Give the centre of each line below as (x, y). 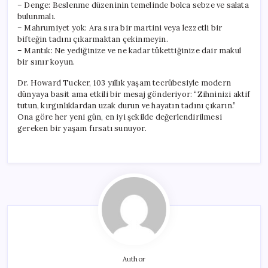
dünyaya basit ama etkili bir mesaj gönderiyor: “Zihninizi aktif (134, 94)
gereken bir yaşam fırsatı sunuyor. (82, 128)
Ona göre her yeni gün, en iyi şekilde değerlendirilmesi (120, 117)
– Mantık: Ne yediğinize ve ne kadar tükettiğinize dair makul (129, 50)
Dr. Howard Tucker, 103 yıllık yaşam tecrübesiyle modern (124, 83)
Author (134, 259)
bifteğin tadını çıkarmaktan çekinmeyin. (93, 39)
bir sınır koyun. (46, 62)
